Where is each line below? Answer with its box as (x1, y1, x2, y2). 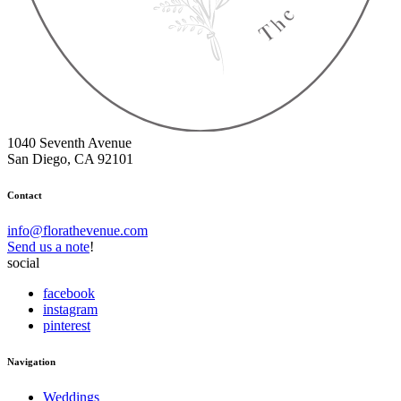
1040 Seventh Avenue (7, 134, 132, 150)
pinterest (43, 317, 90, 333)
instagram (43, 301, 98, 317)
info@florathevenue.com (7, 222, 148, 238)
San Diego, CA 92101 (7, 150, 133, 166)
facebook (43, 285, 95, 301)
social (7, 254, 39, 270)
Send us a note (7, 238, 90, 254)
